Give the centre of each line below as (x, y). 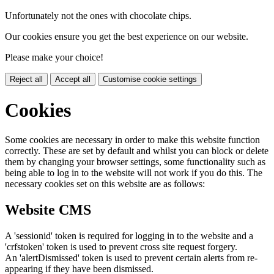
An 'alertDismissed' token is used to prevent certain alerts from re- (131, 258)
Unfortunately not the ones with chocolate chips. (98, 16)
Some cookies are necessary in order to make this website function (132, 140)
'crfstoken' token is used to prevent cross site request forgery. (121, 247)
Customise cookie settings (150, 80)
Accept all (73, 80)
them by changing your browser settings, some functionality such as (135, 162)
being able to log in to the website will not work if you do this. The (134, 173)
